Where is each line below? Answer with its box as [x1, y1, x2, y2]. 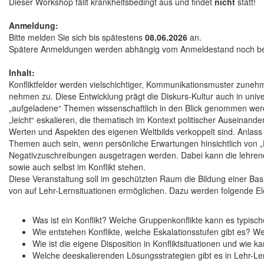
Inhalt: [9, 67, 35, 79]
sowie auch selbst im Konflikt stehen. [9, 161, 146, 173]
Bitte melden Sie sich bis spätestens [9, 31, 145, 44]
